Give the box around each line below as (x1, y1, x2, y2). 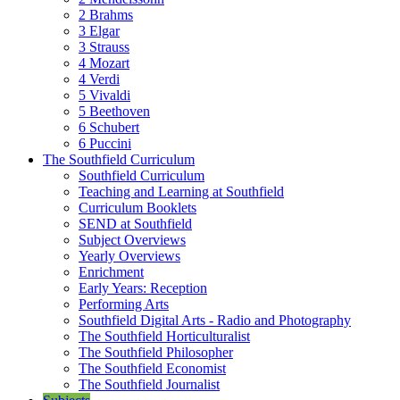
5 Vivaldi (79, 87, 130, 103)
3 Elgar (79, 23, 120, 38)
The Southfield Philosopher (79, 345, 233, 360)
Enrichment (79, 264, 144, 279)
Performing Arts (79, 296, 169, 312)
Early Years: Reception (79, 280, 207, 296)
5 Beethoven (79, 104, 150, 119)
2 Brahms (79, 7, 133, 22)
